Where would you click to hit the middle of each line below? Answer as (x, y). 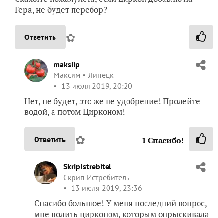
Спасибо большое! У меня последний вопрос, (120, 203)
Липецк (101, 75)
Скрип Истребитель (96, 177)
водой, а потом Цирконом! (75, 111)
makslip (67, 64)
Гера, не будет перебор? (61, 9)
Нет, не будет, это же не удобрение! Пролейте (112, 101)
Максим (67, 75)
